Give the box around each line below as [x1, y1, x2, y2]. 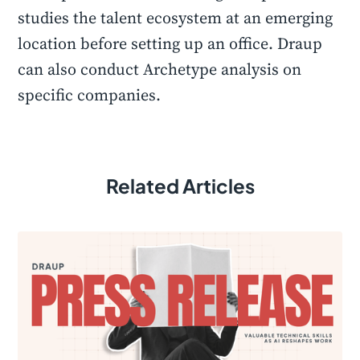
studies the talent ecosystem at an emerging [18, 6, 333, 29]
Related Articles [105, 174, 255, 198]
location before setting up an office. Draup [18, 32, 323, 55]
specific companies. [18, 84, 162, 106]
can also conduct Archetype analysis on [18, 58, 302, 80]
